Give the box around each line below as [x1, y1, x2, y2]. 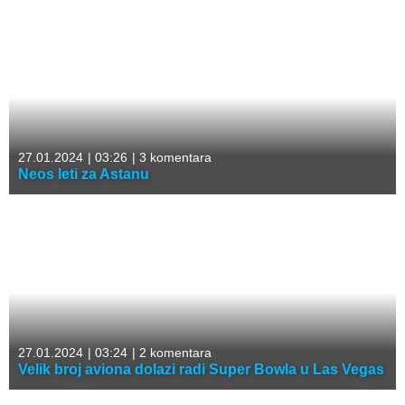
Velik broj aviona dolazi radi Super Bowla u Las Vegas [18, 362, 384, 378]
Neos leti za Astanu [18, 166, 149, 183]
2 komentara [136, 345, 212, 361]
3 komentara [136, 150, 212, 165]
